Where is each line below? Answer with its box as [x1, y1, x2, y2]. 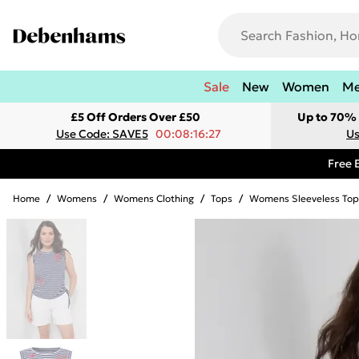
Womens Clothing [114, 192, 194, 204]
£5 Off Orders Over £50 [71, 110, 200, 124]
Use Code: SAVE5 [55, 127, 148, 141]
